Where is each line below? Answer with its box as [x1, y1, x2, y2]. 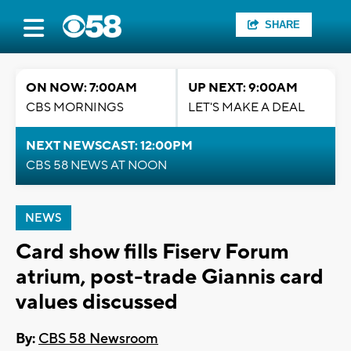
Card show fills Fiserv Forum [16, 238, 289, 266]
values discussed [16, 288, 178, 316]
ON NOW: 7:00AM [26, 80, 137, 96]
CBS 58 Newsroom [38, 330, 158, 349]
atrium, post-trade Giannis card [16, 263, 324, 291]
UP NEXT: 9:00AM [188, 80, 298, 96]
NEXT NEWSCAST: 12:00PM [26, 138, 193, 154]
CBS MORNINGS [26, 100, 124, 115]
